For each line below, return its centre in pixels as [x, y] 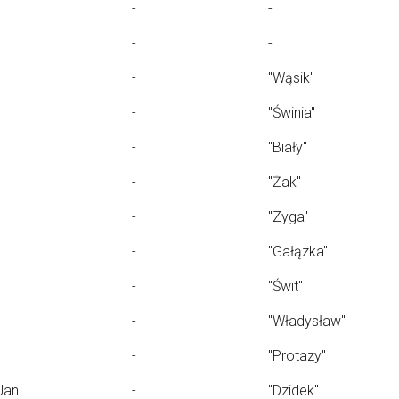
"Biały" [288, 147]
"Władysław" [307, 321]
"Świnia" [292, 113]
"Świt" [285, 286]
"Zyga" [288, 217]
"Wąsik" [291, 78]
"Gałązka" [298, 252]
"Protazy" [297, 356]
